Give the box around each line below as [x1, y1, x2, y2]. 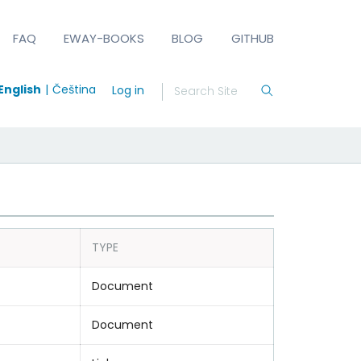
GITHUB [230, 29, 274, 47]
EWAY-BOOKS [64, 29, 145, 47]
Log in [111, 81, 144, 98]
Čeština [52, 81, 96, 98]
